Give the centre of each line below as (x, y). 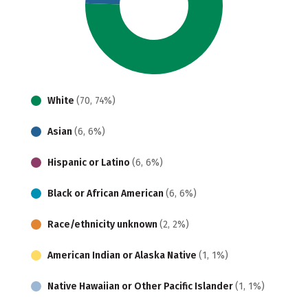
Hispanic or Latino (90, 162)
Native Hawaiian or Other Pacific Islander (141, 286)
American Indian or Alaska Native (123, 255)
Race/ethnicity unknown (103, 224)
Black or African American (107, 193)
